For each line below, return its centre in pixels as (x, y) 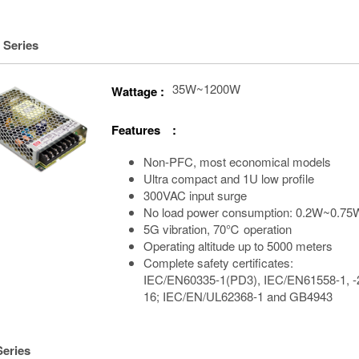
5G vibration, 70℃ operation (218, 228)
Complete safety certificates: (218, 262)
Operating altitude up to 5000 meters (238, 245)
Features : (144, 129)
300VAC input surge (195, 195)
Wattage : (138, 91)
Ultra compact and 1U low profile (229, 178)
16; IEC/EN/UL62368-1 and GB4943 (238, 296)
